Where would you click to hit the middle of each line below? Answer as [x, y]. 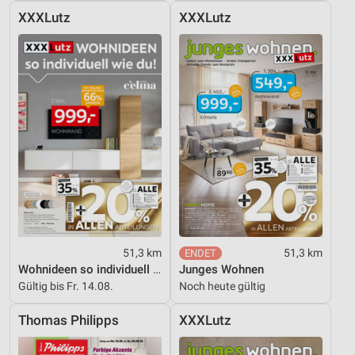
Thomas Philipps [69, 320]
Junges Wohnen [221, 269]
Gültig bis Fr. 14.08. [66, 286]
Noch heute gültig [222, 286]
